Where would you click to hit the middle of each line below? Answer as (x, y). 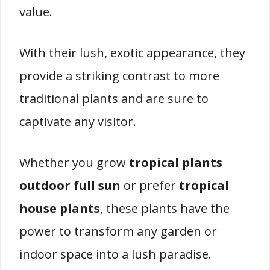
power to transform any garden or (118, 231)
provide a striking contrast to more (119, 76)
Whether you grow (74, 162)
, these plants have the (165, 208)
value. (36, 12)
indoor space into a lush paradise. (115, 254)
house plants (60, 208)
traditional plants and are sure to (114, 99)
